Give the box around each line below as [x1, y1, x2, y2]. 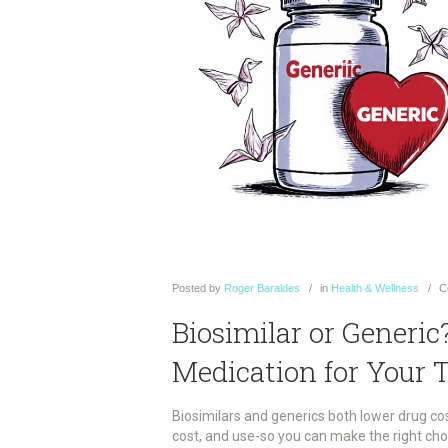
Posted [172, 282, 206, 295]
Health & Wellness [331, 282, 419, 295]
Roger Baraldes [224, 282, 300, 295]
